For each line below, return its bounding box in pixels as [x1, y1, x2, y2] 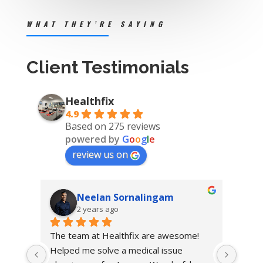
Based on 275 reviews [65, 119, 160, 133]
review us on [72, 147, 128, 161]
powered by [65, 132, 122, 146]
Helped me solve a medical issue [49, 244, 183, 256]
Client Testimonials [26, 56, 189, 77]
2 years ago [76, 203, 119, 214]
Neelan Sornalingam [76, 190, 174, 204]
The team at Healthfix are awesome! [49, 229, 199, 241]
